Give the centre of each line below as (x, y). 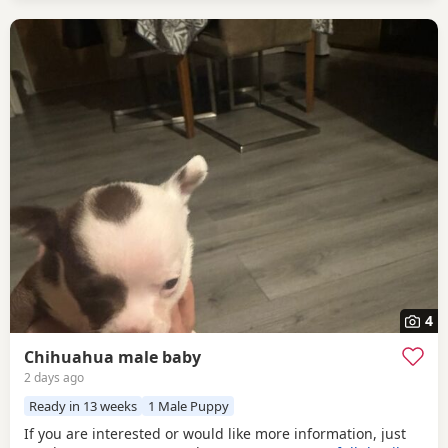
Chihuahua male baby (112, 356)
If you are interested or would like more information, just (215, 434)
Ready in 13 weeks (83, 405)
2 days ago (54, 377)
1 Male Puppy (188, 405)
